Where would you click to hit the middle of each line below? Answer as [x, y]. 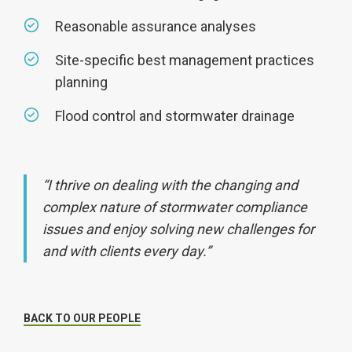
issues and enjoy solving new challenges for [178, 229]
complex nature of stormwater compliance [175, 207]
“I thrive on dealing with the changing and [170, 185]
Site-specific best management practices [185, 60]
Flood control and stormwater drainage [175, 116]
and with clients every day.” [126, 251]
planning [83, 82]
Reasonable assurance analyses [156, 26]
